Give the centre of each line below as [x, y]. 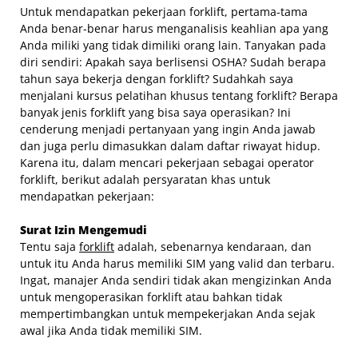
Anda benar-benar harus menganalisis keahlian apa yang [174, 28]
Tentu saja [50, 246]
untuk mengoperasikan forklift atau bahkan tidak [151, 296]
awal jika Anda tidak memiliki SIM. [111, 330]
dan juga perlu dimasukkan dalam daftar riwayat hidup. [170, 145]
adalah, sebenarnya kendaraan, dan [213, 246]
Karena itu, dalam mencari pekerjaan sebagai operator [167, 162]
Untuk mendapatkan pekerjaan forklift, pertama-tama [164, 11]
